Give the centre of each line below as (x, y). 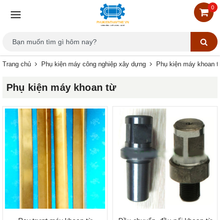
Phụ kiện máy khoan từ (61, 87)
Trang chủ (17, 64)
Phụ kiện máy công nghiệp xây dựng (94, 64)
